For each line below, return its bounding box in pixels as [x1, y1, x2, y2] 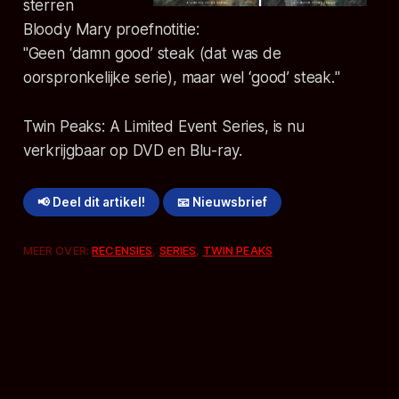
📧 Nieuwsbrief [177, 195, 268, 210]
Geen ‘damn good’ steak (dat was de [28, 45, 281, 63]
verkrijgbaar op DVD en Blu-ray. [22, 142, 242, 160]
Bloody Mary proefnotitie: [22, 20, 199, 39]
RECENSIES [92, 243, 153, 258]
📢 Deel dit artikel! [37, 195, 145, 210]
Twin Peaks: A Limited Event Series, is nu [22, 118, 305, 136]
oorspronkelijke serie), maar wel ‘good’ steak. [22, 69, 335, 87]
